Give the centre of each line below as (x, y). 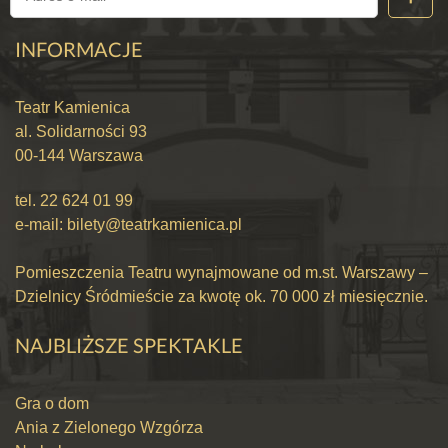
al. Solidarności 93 (81, 132)
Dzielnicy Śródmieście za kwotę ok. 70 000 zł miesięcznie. (221, 297)
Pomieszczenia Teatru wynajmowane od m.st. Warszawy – (221, 273)
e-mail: (41, 225)
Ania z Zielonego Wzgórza (109, 427)
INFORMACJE (79, 49)
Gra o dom (52, 403)
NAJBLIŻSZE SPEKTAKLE (129, 344)
